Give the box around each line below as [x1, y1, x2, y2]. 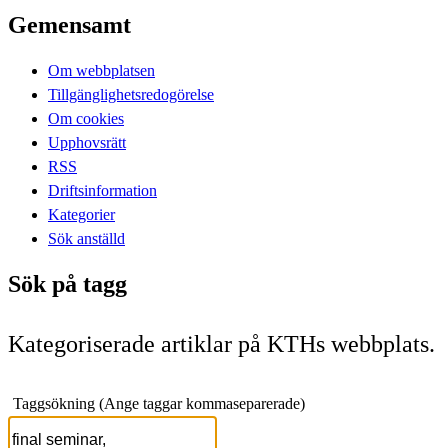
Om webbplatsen [48, 61, 155, 79]
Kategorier [48, 205, 115, 223]
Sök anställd [48, 229, 125, 247]
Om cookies [48, 109, 124, 127]
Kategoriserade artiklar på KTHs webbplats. [8, 330, 435, 357]
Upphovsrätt [48, 133, 126, 151]
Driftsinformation [48, 181, 157, 199]
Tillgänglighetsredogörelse [48, 85, 214, 103]
